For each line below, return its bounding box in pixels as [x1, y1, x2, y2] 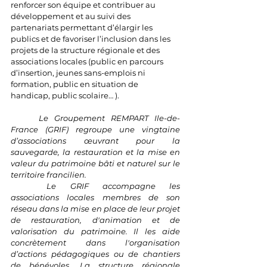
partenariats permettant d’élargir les [11, 22, 154, 32]
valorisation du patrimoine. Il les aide [11, 226, 180, 236]
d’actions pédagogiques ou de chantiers [11, 249, 180, 259]
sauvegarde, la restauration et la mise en [11, 147, 180, 157]
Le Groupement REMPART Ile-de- [39, 113, 180, 123]
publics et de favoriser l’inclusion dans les [11, 33, 172, 44]
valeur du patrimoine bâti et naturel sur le [11, 158, 180, 168]
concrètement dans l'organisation [11, 237, 180, 247]
